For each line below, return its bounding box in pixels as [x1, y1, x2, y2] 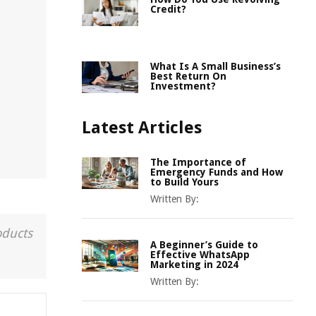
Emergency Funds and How [150, 166, 283, 178]
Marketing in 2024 [150, 259, 238, 270]
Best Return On [150, 71, 226, 82]
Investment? [150, 80, 216, 92]
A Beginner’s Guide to [150, 239, 258, 250]
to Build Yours [150, 176, 219, 188]
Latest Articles [82, 118, 202, 138]
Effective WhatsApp [150, 249, 250, 260]
